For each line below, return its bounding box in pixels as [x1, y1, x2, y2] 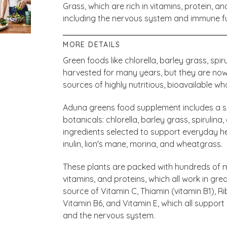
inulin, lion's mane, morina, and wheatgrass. [63, 138, 223, 149]
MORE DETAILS [63, 40, 121, 49]
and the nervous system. [63, 210, 156, 220]
